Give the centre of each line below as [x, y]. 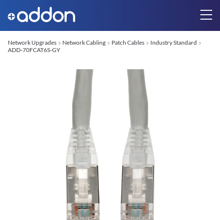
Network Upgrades [32, 42]
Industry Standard [174, 42]
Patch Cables [128, 42]
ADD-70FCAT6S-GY [34, 50]
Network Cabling [84, 42]
